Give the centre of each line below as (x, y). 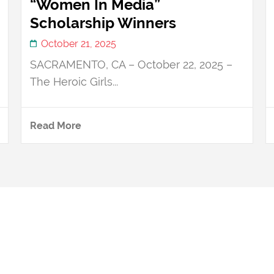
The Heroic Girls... (74, 81)
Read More (56, 125)
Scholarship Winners (103, 23)
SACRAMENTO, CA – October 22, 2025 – (131, 64)
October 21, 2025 (78, 43)
